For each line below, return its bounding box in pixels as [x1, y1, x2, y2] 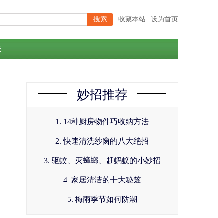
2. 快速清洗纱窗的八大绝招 [55, 137, 149, 145]
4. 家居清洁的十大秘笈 [63, 176, 141, 184]
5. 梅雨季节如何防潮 [67, 195, 137, 203]
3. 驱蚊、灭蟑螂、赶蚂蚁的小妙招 [44, 156, 161, 164]
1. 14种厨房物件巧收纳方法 [55, 117, 149, 126]
